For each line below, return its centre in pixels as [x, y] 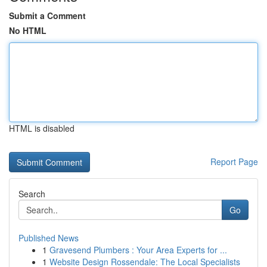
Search [32, 194]
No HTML [28, 30]
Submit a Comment [47, 15]
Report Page [234, 162]
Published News [49, 238]
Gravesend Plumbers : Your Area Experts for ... [138, 250]
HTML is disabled [42, 128]
